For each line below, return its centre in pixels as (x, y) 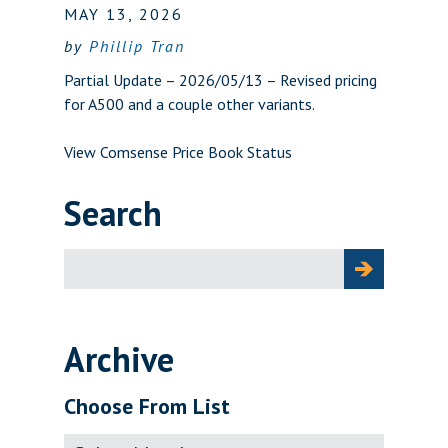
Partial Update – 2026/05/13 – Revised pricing (220, 80)
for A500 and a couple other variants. (189, 104)
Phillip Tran (137, 46)
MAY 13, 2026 (123, 14)
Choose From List (147, 406)
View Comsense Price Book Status (178, 152)
